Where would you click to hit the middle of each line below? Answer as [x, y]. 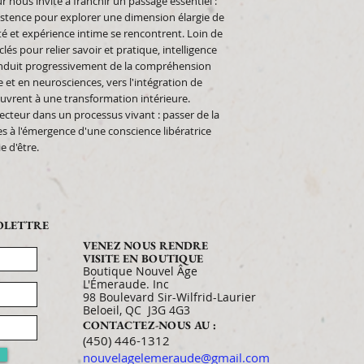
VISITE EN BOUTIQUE [143, 258]
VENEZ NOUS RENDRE [145, 245]
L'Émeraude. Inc [126, 284]
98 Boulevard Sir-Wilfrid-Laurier [169, 297]
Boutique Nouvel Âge [140, 271]
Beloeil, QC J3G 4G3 [138, 310]
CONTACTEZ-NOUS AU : [149, 325]
